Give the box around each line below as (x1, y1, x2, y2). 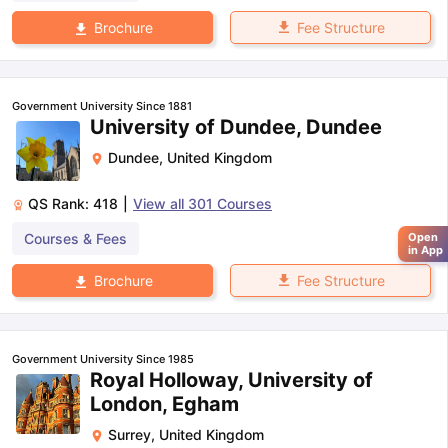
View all (133, 195, 188, 212)
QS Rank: (28, 195, 93, 212)
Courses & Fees (24, 230, 127, 247)
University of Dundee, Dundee (90, 115, 382, 139)
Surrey (108, 426, 151, 444)
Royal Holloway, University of (90, 368, 373, 393)
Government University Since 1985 (12, 352, 194, 367)
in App (408, 243, 443, 257)
